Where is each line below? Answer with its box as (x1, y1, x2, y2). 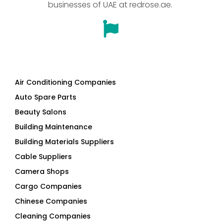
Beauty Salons (15, 107, 66, 117)
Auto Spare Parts (15, 92, 76, 103)
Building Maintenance (15, 122, 92, 132)
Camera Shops (15, 166, 69, 177)
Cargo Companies (15, 181, 82, 192)
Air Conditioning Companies (15, 77, 116, 88)
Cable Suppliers (15, 152, 72, 162)
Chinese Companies (15, 196, 87, 207)
